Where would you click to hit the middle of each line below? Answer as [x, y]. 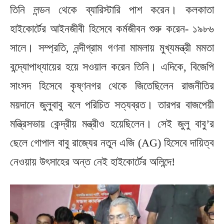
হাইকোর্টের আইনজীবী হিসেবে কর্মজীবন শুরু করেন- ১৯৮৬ [112, 28]
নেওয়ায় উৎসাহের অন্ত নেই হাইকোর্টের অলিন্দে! [92, 161]
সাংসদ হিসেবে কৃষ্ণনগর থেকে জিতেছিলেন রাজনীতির [112, 85]
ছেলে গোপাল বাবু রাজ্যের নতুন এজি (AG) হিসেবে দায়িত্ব [112, 142]
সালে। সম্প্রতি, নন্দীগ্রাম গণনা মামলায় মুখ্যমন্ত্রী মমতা [112, 47]
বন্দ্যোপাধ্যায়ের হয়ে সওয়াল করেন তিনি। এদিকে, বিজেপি [112, 66]
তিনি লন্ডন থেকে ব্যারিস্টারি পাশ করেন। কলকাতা [112, 9]
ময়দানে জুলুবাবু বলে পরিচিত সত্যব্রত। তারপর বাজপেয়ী [112, 104]
